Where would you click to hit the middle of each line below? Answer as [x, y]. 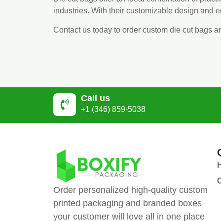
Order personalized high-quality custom [130, 190]
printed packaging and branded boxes [128, 203]
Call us [95, 98]
